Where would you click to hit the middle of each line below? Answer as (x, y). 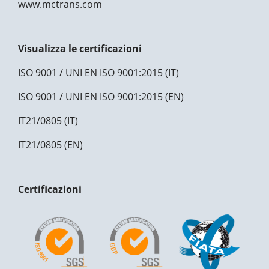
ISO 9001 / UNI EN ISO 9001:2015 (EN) (101, 97)
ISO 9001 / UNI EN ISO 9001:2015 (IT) (98, 73)
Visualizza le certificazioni (80, 49)
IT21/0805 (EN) (50, 145)
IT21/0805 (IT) (48, 121)
